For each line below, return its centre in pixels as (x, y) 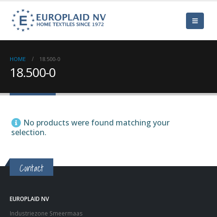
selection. (29, 132)
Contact (31, 168)
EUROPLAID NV (29, 199)
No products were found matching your (96, 123)
